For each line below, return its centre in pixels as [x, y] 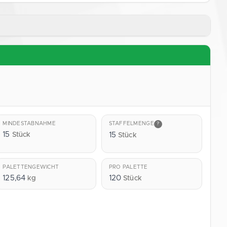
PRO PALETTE [128, 167]
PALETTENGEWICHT [31, 167]
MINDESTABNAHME [29, 123]
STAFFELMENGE [131, 124]
